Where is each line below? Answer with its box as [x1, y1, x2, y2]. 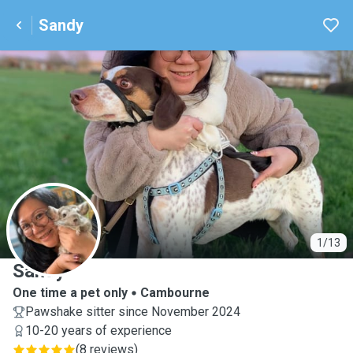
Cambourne [140, 285, 210, 300]
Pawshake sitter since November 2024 [25, 304, 240, 319]
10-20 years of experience [25, 323, 172, 338]
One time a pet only [13, 285, 128, 300]
